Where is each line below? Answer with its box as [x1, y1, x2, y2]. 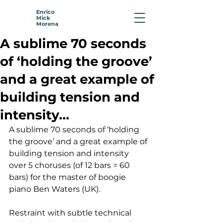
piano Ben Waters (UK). [9, 184, 100, 194]
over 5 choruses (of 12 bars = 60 [9, 161, 132, 170]
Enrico [36, 8, 55, 15]
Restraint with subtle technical [9, 208, 133, 218]
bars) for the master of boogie [9, 172, 128, 182]
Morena [36, 20, 58, 27]
